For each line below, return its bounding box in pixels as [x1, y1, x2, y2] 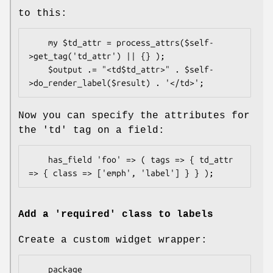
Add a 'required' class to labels [18, 208, 213, 220]
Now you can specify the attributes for [18, 110, 250, 122]
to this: [18, 8, 67, 19]
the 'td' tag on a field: [18, 125, 165, 136]
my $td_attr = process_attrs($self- [29, 38, 48, 48]
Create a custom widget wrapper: [18, 234, 207, 246]
